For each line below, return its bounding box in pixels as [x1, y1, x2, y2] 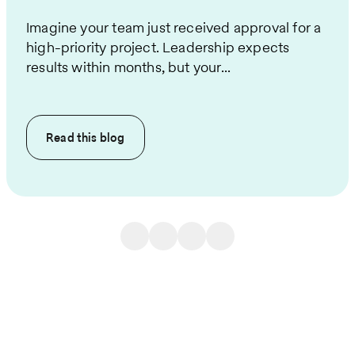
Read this [46, 129, 100, 147]
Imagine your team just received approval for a [26, 17, 322, 38]
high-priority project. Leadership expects [26, 37, 290, 58]
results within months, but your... [26, 57, 231, 78]
